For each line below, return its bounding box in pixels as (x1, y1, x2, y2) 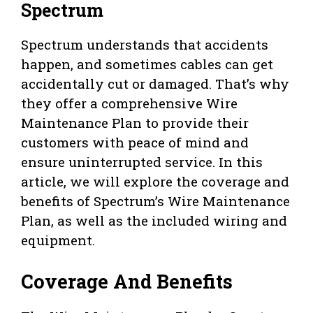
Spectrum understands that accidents (21, 36, 268, 54)
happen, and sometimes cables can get (21, 55, 273, 73)
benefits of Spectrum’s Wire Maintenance (21, 192, 290, 210)
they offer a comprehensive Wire (21, 94, 238, 112)
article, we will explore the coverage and (21, 173, 289, 191)
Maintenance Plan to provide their (21, 114, 249, 132)
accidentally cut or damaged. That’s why (21, 75, 289, 93)
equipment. (21, 231, 95, 249)
